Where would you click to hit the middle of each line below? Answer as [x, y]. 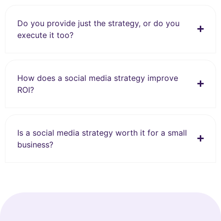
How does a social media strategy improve [98, 78]
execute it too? [45, 35]
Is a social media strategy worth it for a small [102, 132]
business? [35, 144]
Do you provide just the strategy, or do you [98, 23]
